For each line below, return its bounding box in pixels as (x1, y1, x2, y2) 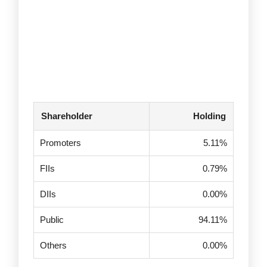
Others (40, 240, 67, 251)
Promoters (40, 138, 81, 148)
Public (40, 215, 64, 225)
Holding (193, 111, 226, 122)
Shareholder (41, 111, 92, 122)
